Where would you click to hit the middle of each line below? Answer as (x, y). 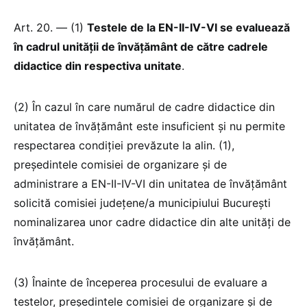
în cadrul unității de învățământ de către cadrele (141, 46)
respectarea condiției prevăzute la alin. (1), (124, 145)
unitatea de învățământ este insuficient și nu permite (149, 126)
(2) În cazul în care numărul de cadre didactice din (144, 107)
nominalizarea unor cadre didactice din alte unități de (152, 222)
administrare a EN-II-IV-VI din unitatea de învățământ (150, 183)
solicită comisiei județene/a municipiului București (142, 202)
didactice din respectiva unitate (98, 65)
